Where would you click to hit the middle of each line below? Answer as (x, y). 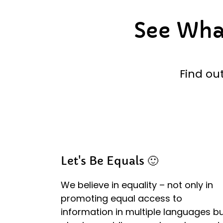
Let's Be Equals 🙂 (110, 161)
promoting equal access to (121, 198)
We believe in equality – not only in (137, 185)
